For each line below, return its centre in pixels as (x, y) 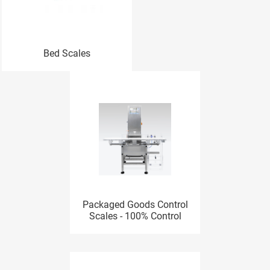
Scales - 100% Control (135, 216)
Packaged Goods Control (135, 205)
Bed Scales (67, 53)
